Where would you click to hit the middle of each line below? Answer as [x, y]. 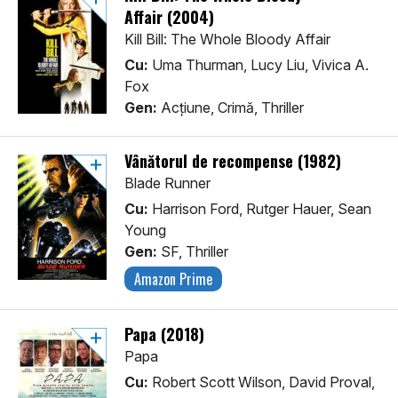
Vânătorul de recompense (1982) [233, 161]
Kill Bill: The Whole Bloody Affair [227, 40]
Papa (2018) [164, 334]
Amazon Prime [173, 279]
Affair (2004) [169, 17]
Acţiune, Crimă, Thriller [231, 108]
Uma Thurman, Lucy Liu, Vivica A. [259, 65]
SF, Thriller [193, 252]
